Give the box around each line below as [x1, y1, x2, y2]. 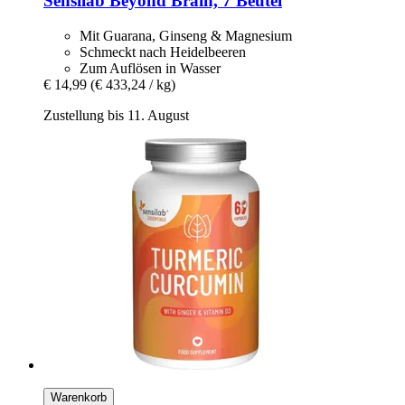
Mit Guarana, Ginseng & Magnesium [80, 27, 292, 43]
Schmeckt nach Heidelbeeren [80, 43, 246, 60]
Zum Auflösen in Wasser [80, 60, 221, 76]
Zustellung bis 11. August [43, 107, 189, 123]
